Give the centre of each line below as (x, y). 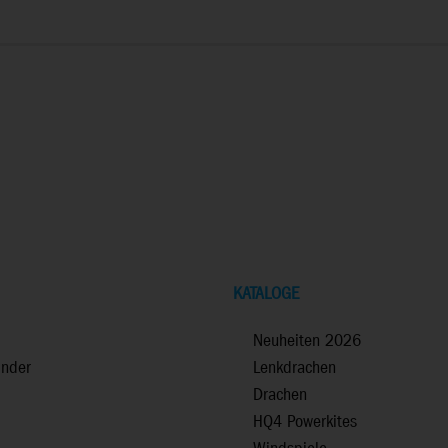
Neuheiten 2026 (307, 341)
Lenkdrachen (294, 368)
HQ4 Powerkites (305, 422)
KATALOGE (266, 294)
